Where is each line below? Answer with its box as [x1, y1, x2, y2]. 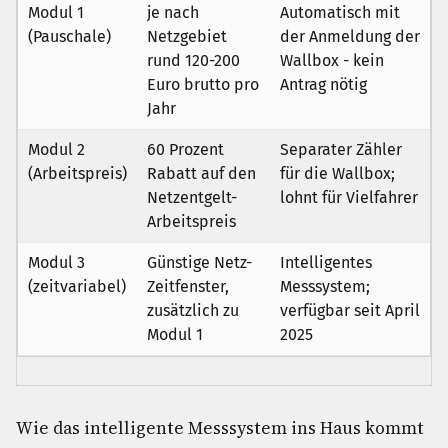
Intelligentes [280, 253, 372, 272]
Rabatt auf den [147, 164, 256, 183]
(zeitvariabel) [28, 277, 126, 296]
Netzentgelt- [147, 188, 237, 207]
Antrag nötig [280, 75, 367, 94]
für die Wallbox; [280, 164, 395, 183]
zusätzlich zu [147, 301, 239, 320]
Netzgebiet [147, 27, 227, 46]
